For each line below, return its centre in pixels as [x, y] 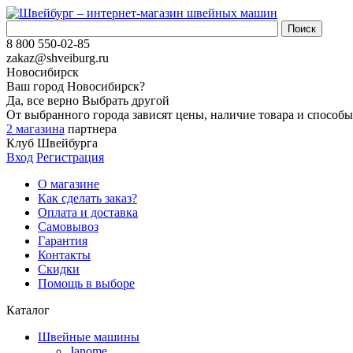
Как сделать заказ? [87, 198]
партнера [91, 129]
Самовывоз [68, 227]
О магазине [69, 184]
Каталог [28, 310]
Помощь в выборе [86, 283]
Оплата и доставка [88, 212]
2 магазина [35, 129]
